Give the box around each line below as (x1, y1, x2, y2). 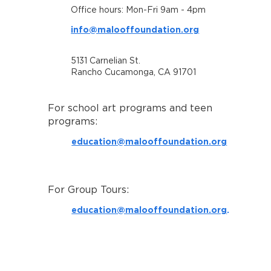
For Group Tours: (48, 185, 129, 195)
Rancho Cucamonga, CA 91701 (71, 68, 197, 77)
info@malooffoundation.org (71, 25, 200, 34)
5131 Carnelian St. (71, 57, 143, 65)
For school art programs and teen (48, 103, 213, 113)
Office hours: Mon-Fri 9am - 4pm (71, 6, 206, 15)
